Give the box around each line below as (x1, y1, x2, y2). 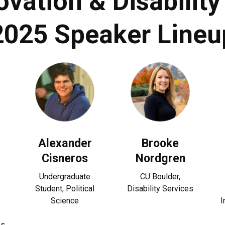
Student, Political (35, 184, 94, 193)
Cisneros (42, 151, 88, 165)
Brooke (142, 136, 179, 150)
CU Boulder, (140, 172, 180, 181)
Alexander (38, 136, 92, 150)
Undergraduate (39, 172, 90, 181)
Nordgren (135, 151, 185, 165)
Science (51, 196, 79, 205)
